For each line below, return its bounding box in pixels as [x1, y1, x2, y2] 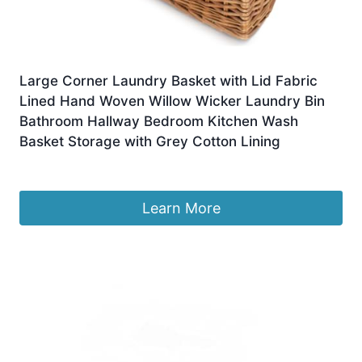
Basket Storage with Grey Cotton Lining [19, 133, 280, 150]
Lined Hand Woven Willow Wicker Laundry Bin [19, 93, 325, 110]
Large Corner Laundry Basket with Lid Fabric [19, 73, 318, 90]
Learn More [141, 199, 221, 217]
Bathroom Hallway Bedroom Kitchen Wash [19, 113, 298, 130]
